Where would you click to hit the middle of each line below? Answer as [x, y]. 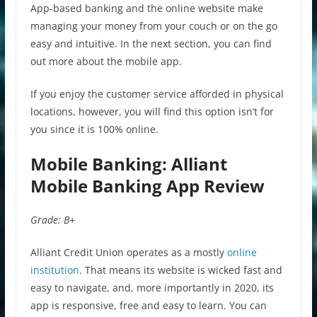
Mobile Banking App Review [147, 185]
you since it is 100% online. [94, 129]
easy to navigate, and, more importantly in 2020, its [152, 287]
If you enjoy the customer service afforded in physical [157, 93]
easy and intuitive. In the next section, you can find [151, 43]
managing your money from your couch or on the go [154, 25]
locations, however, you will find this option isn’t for [152, 111]
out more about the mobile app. [106, 61]
